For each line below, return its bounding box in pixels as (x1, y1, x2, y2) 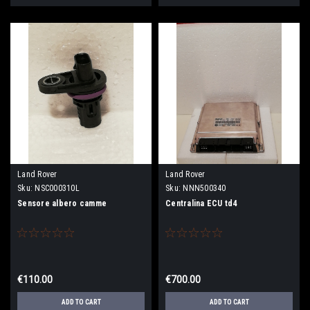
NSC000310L (35, 183, 80, 193)
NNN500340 (183, 183, 226, 193)
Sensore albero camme (17, 198, 107, 208)
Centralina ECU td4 (165, 198, 237, 208)
